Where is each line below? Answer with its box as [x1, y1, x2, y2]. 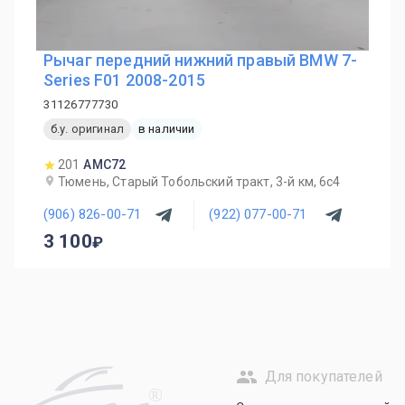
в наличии [137, 122, 195, 137]
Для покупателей [264, 368, 382, 386]
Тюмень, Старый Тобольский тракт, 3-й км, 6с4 [58, 174, 341, 189]
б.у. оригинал [51, 122, 124, 137]
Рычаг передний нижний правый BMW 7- [43, 50, 358, 70]
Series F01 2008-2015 [43, 70, 205, 89]
